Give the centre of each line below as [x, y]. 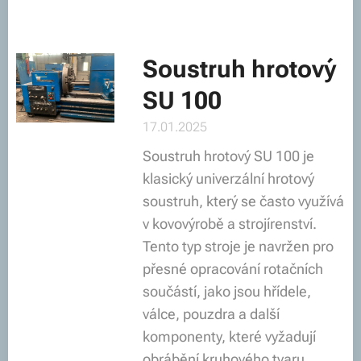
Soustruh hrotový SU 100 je [228, 156]
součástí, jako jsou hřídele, [226, 291]
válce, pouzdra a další [211, 314]
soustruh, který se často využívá [243, 201]
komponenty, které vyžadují [229, 336]
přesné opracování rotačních [232, 269]
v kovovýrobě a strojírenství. [229, 224]
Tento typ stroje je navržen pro [238, 246]
